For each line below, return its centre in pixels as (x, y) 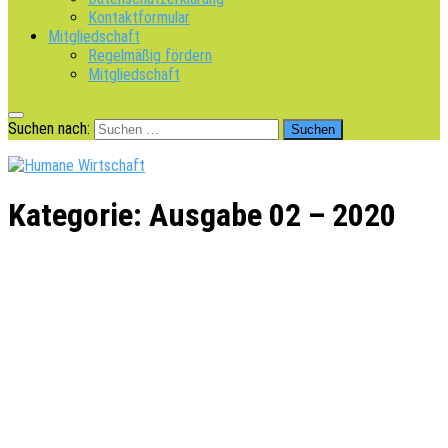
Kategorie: (78, 215)
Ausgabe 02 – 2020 (272, 215)
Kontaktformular (139, 17)
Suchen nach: (49, 128)
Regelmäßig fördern (150, 55)
